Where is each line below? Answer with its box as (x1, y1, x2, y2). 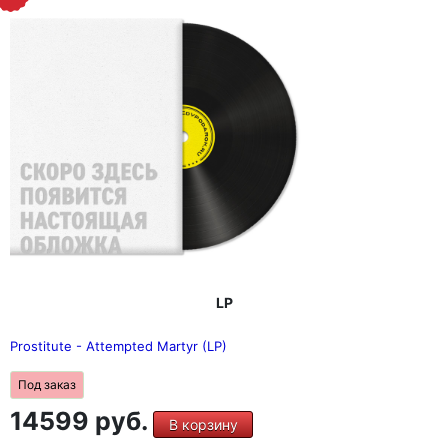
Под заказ (18, 377, 76, 393)
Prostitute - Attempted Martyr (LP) (10, 338, 227, 355)
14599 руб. (10, 406, 153, 437)
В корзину (168, 416, 238, 434)
